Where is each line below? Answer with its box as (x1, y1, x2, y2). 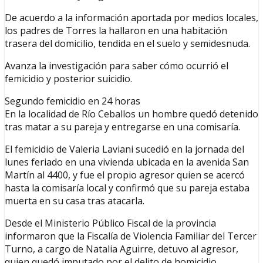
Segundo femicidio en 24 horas (5, 95, 140, 108)
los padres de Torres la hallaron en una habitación (5, 24, 227, 38)
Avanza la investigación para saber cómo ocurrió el (5, 59, 228, 73)
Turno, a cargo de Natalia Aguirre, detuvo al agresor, (5, 242, 238, 256)
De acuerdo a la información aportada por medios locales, (5, 11, 258, 25)
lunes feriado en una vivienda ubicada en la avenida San (5, 156, 249, 169)
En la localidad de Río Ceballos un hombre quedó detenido (5, 107, 258, 121)
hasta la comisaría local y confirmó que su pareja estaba (5, 181, 249, 195)
